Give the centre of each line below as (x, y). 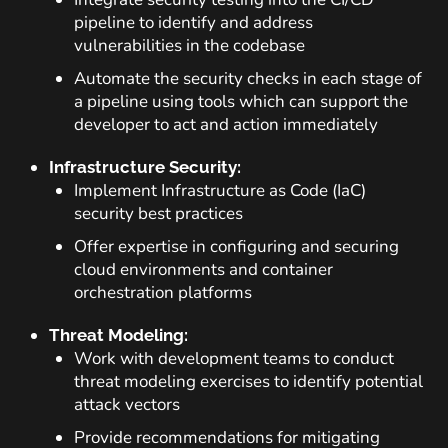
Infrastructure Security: (145, 167)
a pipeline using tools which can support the (241, 101)
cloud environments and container (203, 269)
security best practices (158, 213)
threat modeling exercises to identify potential (248, 381)
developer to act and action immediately (226, 124)
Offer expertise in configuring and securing (236, 246)
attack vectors (127, 404)
